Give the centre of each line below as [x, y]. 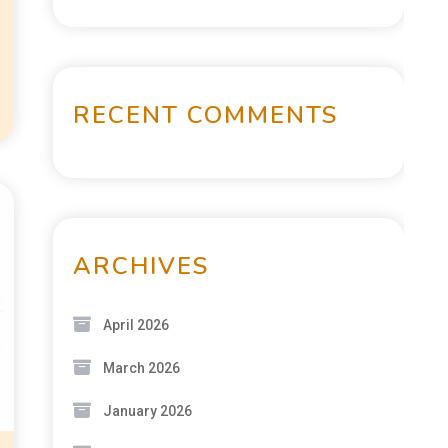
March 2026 [141, 368]
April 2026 [136, 325]
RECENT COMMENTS [205, 115]
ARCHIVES [141, 266]
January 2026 [147, 411]
